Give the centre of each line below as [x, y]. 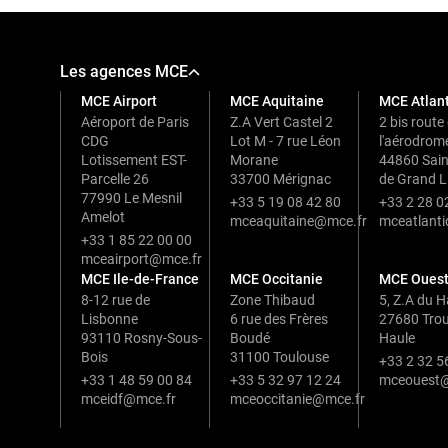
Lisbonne [109, 319]
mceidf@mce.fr [128, 399]
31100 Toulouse [280, 357]
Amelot [103, 217]
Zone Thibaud [273, 300]
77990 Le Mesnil [131, 198]
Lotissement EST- [134, 160]
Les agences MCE [124, 72]
